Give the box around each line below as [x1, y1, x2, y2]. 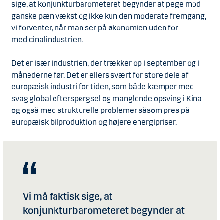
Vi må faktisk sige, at [23, 191, 112, 202]
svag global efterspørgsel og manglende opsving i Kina [11, 94, 202, 103]
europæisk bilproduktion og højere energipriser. [11, 117, 177, 127]
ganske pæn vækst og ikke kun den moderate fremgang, [11, 11, 206, 21]
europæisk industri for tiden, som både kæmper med [11, 82, 194, 91]
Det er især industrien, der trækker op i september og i [11, 58, 199, 68]
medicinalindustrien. [11, 35, 83, 44]
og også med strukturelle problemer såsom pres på [11, 106, 190, 115]
